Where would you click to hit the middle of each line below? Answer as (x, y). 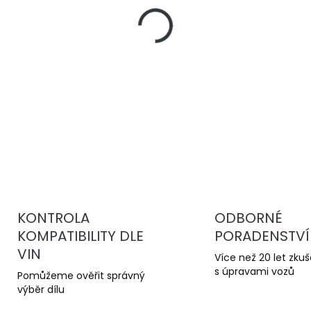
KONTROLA (53, 218)
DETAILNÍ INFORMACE (218, 99)
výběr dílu (41, 290)
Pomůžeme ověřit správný (81, 276)
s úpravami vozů (254, 272)
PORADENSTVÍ (262, 236)
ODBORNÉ (249, 218)
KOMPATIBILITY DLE (80, 236)
